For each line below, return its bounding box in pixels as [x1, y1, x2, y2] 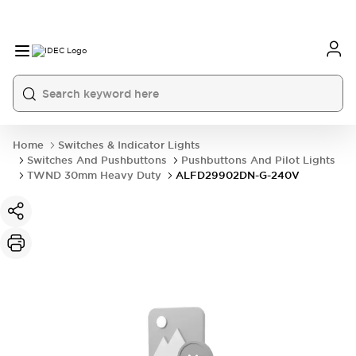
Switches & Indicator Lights [58, 138, 200, 152]
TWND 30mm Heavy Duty [27, 168, 161, 182]
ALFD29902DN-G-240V [176, 168, 300, 182]
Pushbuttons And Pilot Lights [181, 153, 335, 167]
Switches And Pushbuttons [27, 153, 167, 167]
